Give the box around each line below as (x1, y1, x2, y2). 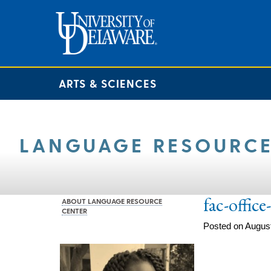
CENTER (62, 206, 87, 215)
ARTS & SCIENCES (59, 77, 157, 90)
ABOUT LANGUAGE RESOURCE (62, 196, 162, 205)
